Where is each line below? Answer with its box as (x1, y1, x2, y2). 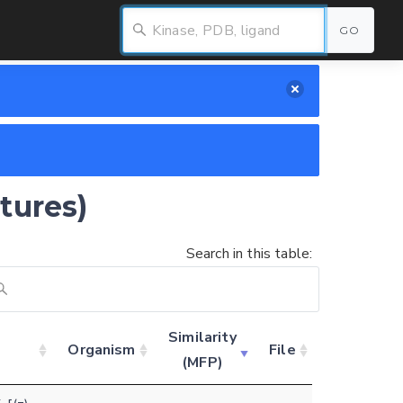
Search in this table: (185, 244, 313, 264)
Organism (67, 340, 136, 361)
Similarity (168, 327, 237, 348)
